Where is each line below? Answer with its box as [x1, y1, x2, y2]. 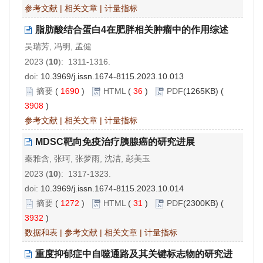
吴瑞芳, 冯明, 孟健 [25, 41, 92, 51]
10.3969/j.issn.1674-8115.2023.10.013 [41, 71, 184, 81]
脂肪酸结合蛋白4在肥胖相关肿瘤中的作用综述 [35, 24, 228, 35]
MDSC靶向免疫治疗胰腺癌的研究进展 [35, 136, 195, 147]
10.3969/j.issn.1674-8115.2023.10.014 [41, 183, 184, 193]
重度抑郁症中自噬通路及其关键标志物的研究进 [35, 248, 232, 259]
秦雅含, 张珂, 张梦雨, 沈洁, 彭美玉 [25, 153, 150, 163]
